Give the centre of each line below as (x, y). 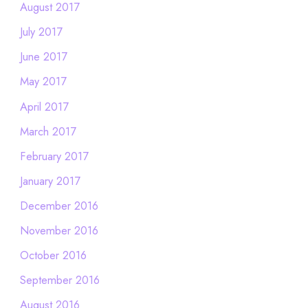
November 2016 (59, 231)
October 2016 (53, 255)
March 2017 (48, 131)
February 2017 (54, 156)
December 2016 (59, 205)
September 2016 (59, 280)
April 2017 (44, 106)
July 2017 (41, 32)
